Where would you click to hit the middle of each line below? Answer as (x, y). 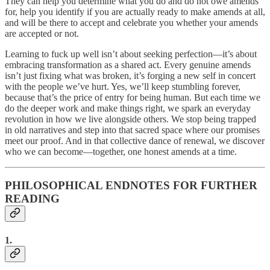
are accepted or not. (42, 33)
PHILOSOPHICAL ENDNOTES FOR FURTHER (131, 186)
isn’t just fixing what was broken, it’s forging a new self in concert (130, 75)
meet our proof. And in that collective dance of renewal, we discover (135, 140)
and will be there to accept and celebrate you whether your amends (131, 22)
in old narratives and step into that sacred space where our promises (132, 130)
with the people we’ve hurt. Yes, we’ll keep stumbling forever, (123, 86)
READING (32, 199)
